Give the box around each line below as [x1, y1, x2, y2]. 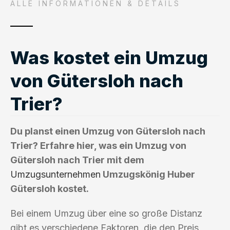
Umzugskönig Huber [101, 168, 195, 180]
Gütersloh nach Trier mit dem [10, 154, 144, 165]
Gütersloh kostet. [10, 183, 89, 194]
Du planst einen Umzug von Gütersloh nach [10, 125, 205, 137]
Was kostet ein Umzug [10, 46, 208, 68]
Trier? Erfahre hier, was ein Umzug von [10, 140, 186, 151]
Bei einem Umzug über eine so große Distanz [10, 207, 202, 219]
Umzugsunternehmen [10, 168, 101, 180]
